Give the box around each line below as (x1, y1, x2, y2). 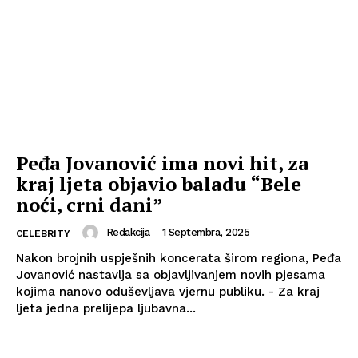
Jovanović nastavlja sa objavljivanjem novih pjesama (16, 268, 325, 283)
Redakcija (105, 226, 149, 239)
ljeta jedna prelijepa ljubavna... (16, 301, 196, 316)
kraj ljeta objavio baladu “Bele (16, 171, 301, 197)
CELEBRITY (16, 228, 70, 240)
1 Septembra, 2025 (161, 226, 249, 239)
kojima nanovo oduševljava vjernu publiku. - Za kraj (16, 284, 268, 300)
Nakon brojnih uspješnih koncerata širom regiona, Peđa (16, 251, 341, 266)
